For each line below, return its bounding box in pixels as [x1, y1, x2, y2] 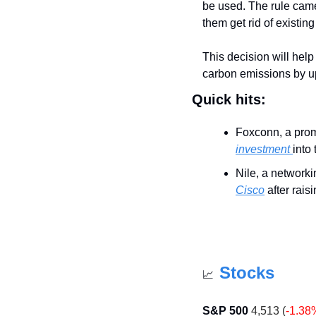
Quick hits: [192, 91, 266, 107]
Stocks [219, 262, 274, 282]
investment [236, 142, 293, 155]
